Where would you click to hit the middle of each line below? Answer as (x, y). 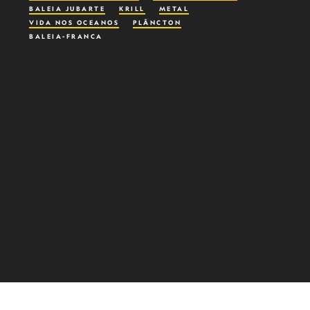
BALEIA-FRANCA (66, 36)
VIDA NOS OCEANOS (74, 22)
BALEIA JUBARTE (67, 9)
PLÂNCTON (157, 22)
